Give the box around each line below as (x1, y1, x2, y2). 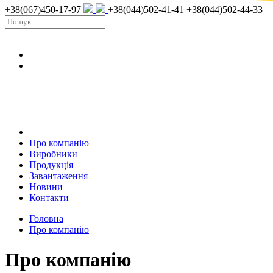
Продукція (29, 160, 73, 171)
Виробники (29, 149, 77, 160)
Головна (29, 213, 63, 224)
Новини (29, 182, 63, 193)
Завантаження (29, 171, 88, 182)
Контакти (29, 193, 69, 204)
